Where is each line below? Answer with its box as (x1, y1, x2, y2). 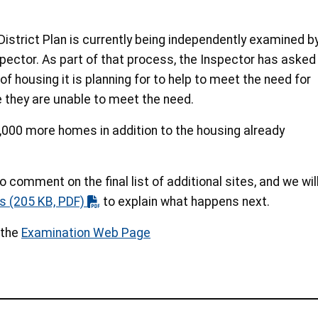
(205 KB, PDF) (6, 194, 87, 209)
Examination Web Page (21, 226, 150, 241)
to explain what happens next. (99, 194, 270, 209)
